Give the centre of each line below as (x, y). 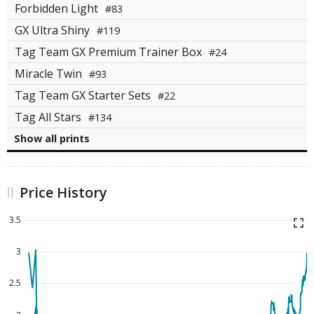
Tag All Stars (49, 117)
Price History (63, 193)
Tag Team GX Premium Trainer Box (110, 52)
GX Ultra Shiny (54, 30)
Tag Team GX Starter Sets (84, 96)
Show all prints (52, 139)
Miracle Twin (50, 74)
